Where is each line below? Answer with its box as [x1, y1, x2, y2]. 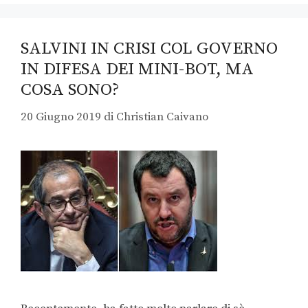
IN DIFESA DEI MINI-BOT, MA [21, 58, 254, 80]
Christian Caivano [116, 109, 208, 124]
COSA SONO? [21, 79, 120, 101]
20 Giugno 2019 [21, 109, 101, 124]
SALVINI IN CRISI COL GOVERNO [21, 38, 278, 60]
